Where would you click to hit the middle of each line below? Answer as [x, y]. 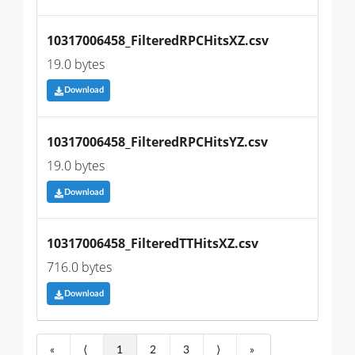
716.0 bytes [79, 267]
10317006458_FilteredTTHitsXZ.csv [153, 244]
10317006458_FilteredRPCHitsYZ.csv [157, 142]
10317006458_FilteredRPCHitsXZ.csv [158, 40]
